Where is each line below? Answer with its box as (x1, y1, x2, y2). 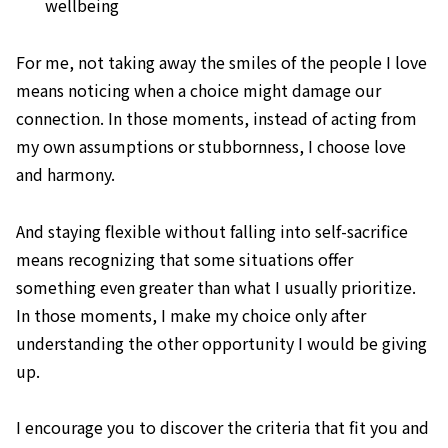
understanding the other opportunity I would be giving (16, 330, 427, 355)
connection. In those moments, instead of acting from (16, 105, 417, 130)
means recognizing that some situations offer (16, 246, 353, 271)
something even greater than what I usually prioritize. (16, 274, 416, 299)
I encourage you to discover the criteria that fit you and (16, 415, 429, 440)
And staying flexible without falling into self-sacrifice (16, 218, 408, 243)
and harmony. (16, 161, 115, 186)
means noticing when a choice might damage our (16, 77, 381, 102)
